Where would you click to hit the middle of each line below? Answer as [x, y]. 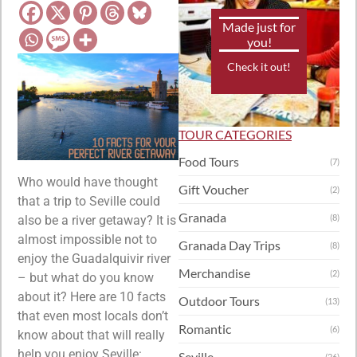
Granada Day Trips [229, 245]
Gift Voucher [214, 190]
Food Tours [209, 162]
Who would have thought [88, 182]
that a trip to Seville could [89, 202]
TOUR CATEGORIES [235, 135]
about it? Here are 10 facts [92, 297]
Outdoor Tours [219, 301]
